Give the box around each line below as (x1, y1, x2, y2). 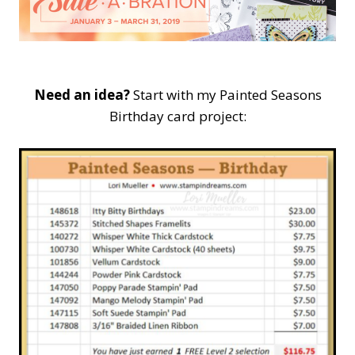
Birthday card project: (109, 106, 246, 125)
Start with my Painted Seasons (129, 85, 322, 104)
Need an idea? (33, 85, 130, 104)
